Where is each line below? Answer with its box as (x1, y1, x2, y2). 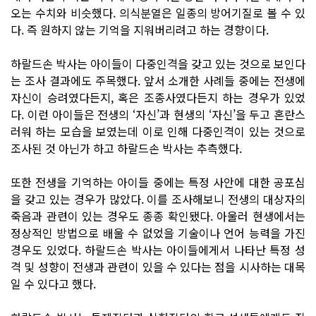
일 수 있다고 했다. (11, 274, 96, 292)
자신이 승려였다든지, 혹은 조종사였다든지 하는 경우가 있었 (11, 88, 305, 106)
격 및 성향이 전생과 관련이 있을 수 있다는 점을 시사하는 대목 (11, 257, 305, 275)
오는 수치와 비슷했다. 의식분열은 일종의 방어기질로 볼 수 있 (11, 4, 305, 21)
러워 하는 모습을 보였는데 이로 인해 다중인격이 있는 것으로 (11, 122, 305, 140)
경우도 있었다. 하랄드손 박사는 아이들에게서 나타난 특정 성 (11, 241, 305, 258)
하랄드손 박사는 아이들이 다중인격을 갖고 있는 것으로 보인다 (11, 54, 305, 72)
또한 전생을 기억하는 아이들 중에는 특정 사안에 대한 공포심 (11, 173, 305, 190)
